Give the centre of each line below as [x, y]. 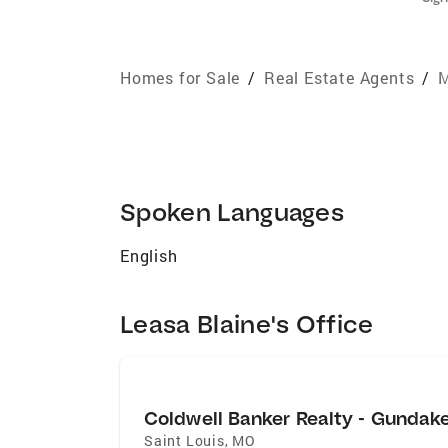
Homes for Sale [180, 77]
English [149, 255]
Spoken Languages [232, 211]
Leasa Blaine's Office [247, 323]
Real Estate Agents [339, 77]
